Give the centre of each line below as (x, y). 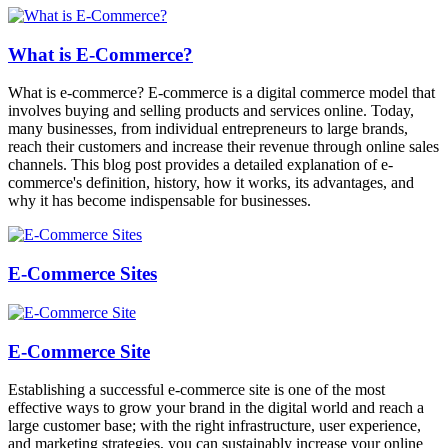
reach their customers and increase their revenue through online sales (223, 147)
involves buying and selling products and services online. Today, (211, 111)
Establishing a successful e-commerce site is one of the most (196, 390)
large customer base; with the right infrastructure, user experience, (214, 426)
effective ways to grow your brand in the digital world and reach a (216, 408)
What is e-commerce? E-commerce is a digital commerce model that (221, 93)
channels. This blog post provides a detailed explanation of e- (200, 165)
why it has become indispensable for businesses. (159, 201)
